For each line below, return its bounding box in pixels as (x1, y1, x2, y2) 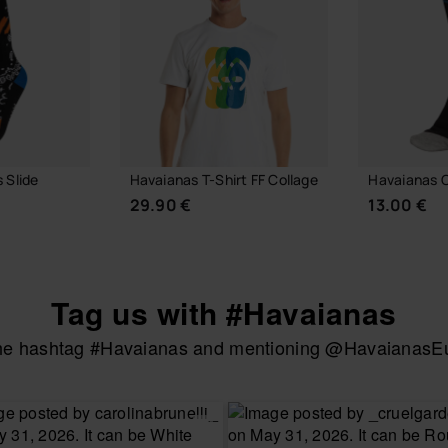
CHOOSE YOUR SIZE (157, 367, 291, 387)
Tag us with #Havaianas (51, 291, 397, 335)
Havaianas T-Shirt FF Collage (129, 170, 318, 190)
